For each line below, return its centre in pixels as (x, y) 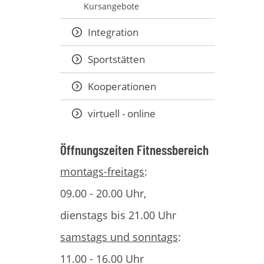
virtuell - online (122, 113)
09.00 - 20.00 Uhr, (103, 193)
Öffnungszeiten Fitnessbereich (134, 150)
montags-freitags (102, 171)
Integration (113, 32)
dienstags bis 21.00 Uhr (118, 215)
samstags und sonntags (119, 237)
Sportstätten (116, 59)
